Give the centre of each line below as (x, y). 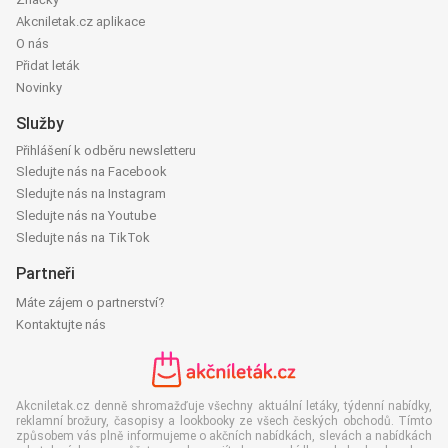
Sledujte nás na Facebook (91, 172)
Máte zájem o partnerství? (90, 303)
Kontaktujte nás (61, 325)
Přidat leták (48, 66)
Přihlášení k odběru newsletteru (106, 151)
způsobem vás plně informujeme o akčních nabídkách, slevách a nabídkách (224, 436)
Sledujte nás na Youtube (86, 216)
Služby (40, 124)
